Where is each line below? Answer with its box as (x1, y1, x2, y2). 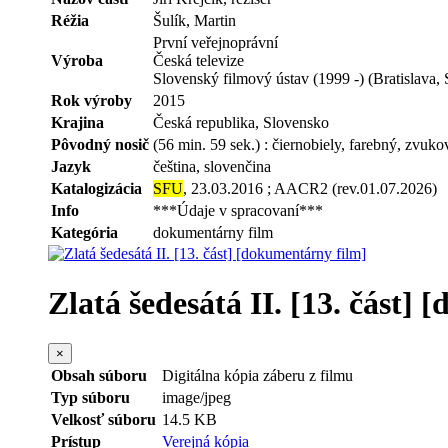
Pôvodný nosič (51, 136, 149, 154)
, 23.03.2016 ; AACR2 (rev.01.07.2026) (183, 180, 437, 198)
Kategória (51, 224, 118, 242)
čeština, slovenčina (153, 158, 271, 176)
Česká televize (153, 52, 244, 70)
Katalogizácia (51, 180, 142, 198)
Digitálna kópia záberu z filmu (162, 366, 353, 384)
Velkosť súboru (51, 410, 156, 428)
